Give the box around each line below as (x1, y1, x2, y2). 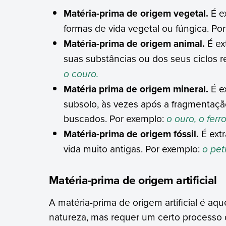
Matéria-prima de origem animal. (64, 36, 205, 51)
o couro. (64, 67, 99, 82)
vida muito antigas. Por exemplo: (64, 142, 203, 156)
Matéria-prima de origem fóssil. (64, 127, 202, 141)
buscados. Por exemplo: (64, 111, 167, 126)
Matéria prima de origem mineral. (64, 82, 211, 96)
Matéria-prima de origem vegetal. (64, 6, 209, 21)
